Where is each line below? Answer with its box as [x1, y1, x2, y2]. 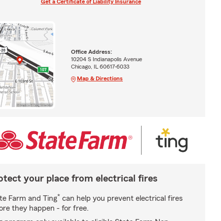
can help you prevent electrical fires [60, 194, 183, 202]
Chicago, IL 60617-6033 [71, 63, 129, 70]
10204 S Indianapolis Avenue [71, 56, 142, 62]
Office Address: [71, 48, 112, 55]
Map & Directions [76, 75, 123, 81]
